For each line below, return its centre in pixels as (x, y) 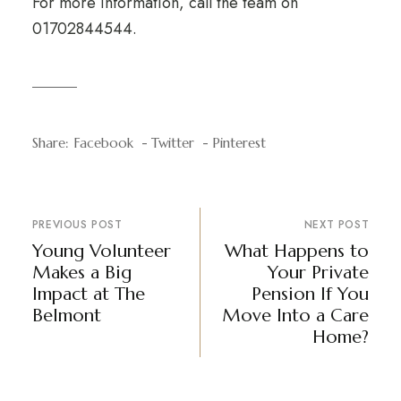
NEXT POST (337, 225)
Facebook (103, 143)
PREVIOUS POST (77, 225)
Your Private (319, 273)
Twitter (172, 143)
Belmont (66, 316)
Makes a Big (81, 273)
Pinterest (239, 143)
